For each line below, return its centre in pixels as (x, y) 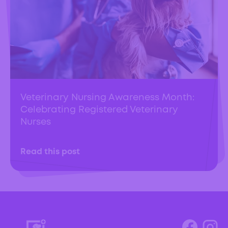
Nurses (36, 122)
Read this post (50, 152)
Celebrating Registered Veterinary (99, 110)
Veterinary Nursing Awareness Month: (107, 98)
